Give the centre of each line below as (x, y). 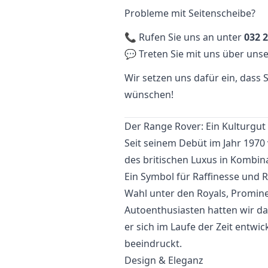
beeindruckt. (153, 243)
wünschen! (149, 95)
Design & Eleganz (164, 260)
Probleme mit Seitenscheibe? (190, 13)
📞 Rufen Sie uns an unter (184, 37)
